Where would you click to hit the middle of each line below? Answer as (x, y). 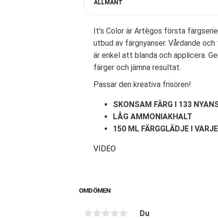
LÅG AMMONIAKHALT (154, 116)
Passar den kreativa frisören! (142, 84)
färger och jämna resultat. (138, 68)
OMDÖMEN (95, 190)
